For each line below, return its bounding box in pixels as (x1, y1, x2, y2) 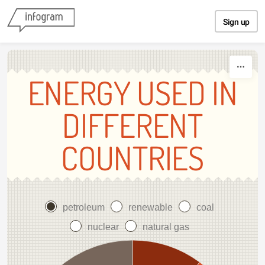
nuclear (88, 222, 119, 232)
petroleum (63, 202, 105, 212)
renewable (128, 202, 173, 212)
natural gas (143, 222, 189, 232)
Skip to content (102, 5, 163, 17)
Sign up (223, 17, 250, 27)
